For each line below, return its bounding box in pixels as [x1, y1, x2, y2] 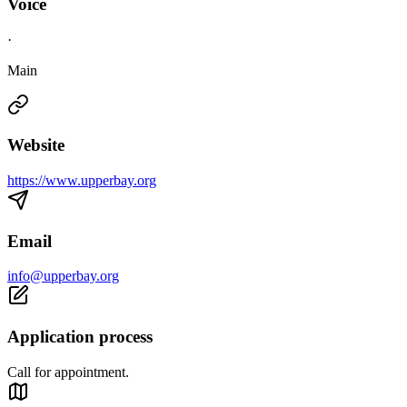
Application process [7, 327, 153, 347]
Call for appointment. [7, 363, 129, 380]
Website [7, 135, 65, 155]
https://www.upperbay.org [7, 173, 156, 189]
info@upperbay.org [7, 268, 119, 284]
